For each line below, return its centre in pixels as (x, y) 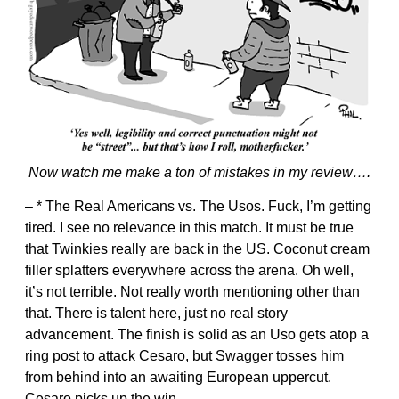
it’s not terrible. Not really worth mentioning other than (192, 292)
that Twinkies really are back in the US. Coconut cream (197, 249)
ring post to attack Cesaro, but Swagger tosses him (184, 356)
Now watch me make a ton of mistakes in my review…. (199, 173)
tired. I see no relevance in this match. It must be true (189, 228)
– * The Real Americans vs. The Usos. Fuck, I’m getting (198, 207)
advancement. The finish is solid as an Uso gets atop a (197, 335)
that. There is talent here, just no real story (156, 313)
